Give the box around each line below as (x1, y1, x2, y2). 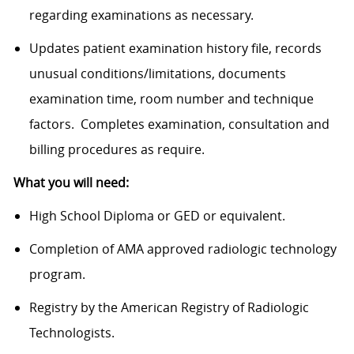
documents (214, 65, 286, 83)
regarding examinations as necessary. (28, 6, 254, 24)
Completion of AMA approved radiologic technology (28, 240, 337, 258)
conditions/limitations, (80, 65, 215, 83)
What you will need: (13, 174, 129, 192)
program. (28, 265, 85, 284)
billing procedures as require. (28, 141, 205, 159)
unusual (28, 65, 81, 83)
